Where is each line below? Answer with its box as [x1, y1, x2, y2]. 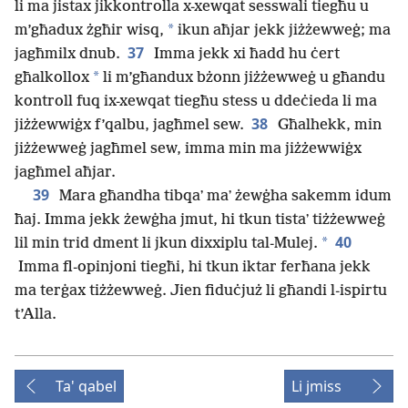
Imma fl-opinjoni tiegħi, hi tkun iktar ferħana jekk [15, 259, 371, 277]
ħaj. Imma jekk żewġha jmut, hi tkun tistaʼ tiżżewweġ [15, 211, 385, 229]
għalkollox [15, 69, 89, 87]
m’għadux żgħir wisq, [15, 22, 164, 40]
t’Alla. [15, 306, 56, 324]
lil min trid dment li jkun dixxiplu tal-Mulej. [15, 235, 318, 253]
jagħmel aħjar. [15, 164, 116, 182]
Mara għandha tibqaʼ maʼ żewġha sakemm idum [56, 188, 392, 206]
